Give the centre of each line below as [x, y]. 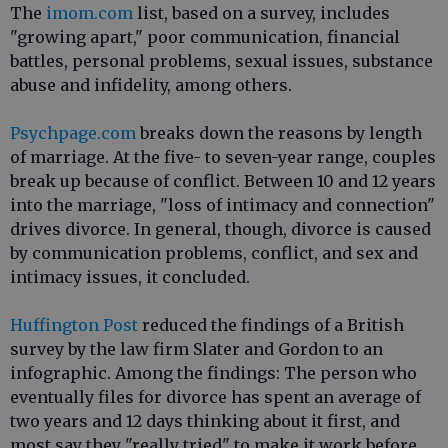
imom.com [89, 13]
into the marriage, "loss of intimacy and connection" [222, 205]
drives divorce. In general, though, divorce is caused [220, 229]
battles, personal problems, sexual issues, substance [221, 61]
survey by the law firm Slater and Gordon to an [196, 349]
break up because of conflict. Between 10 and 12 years [223, 181]
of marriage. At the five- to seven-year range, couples [223, 157]
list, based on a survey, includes [261, 13]
